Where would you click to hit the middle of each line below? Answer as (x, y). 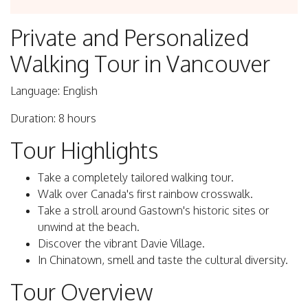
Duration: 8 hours (53, 119)
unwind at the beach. (89, 227)
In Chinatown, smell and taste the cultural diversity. (163, 260)
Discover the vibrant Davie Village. (121, 244)
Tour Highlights (84, 151)
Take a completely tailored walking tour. (136, 178)
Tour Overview (81, 292)
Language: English (54, 91)
